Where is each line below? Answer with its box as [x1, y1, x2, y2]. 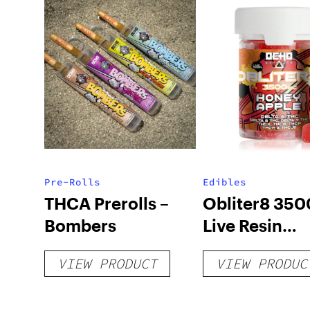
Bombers [44, 215, 116, 235]
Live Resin [202, 215, 282, 235]
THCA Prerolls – [44, 193, 169, 213]
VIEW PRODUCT [57, 255, 157, 272]
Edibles [202, 176, 246, 188]
